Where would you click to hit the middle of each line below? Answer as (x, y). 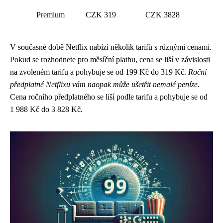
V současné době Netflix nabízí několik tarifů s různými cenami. (111, 47)
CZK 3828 (163, 14)
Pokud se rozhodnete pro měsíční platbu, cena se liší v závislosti (110, 59)
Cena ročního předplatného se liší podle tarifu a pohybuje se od (109, 97)
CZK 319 (101, 14)
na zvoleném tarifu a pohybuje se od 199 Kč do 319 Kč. (99, 72)
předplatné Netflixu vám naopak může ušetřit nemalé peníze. (105, 84)
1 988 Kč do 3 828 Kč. (46, 109)
